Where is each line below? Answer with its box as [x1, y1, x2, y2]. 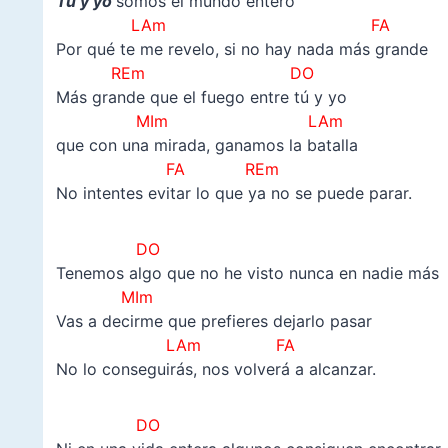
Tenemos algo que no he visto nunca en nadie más [55, 263, 439, 284]
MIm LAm [55, 111, 343, 132]
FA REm [150, 159, 279, 180]
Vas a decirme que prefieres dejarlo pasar [55, 311, 372, 332]
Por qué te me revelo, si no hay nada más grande [55, 39, 428, 60]
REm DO [55, 63, 314, 84]
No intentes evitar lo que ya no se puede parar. [55, 183, 412, 204]
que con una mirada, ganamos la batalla [55, 135, 358, 156]
